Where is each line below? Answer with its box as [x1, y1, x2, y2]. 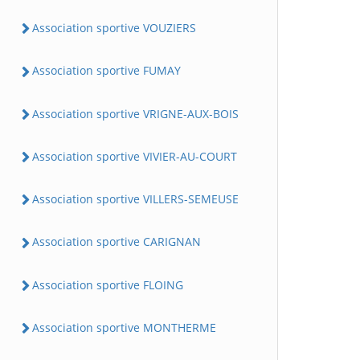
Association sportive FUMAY [32, 63, 181, 79]
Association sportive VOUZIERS [32, 20, 196, 36]
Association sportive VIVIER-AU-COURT [32, 148, 237, 164]
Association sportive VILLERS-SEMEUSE [32, 191, 239, 207]
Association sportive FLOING [32, 276, 183, 292]
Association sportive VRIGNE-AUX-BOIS [32, 105, 239, 121]
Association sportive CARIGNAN [32, 234, 201, 250]
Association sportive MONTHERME [32, 319, 216, 335]
